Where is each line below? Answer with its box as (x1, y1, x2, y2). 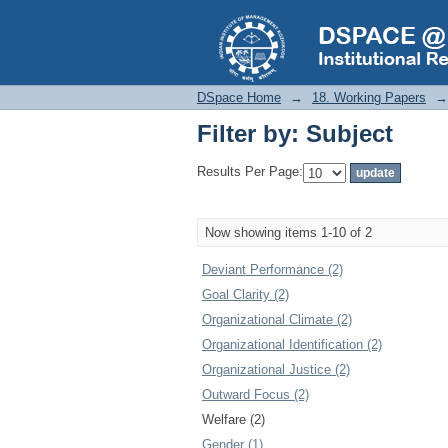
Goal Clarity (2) (202, 287, 289, 302)
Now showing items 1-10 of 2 (205, 225, 372, 240)
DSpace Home (197, 90, 281, 105)
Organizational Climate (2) (202, 312, 352, 327)
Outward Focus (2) (202, 387, 309, 402)
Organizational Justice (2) (202, 362, 350, 377)
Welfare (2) (202, 412, 265, 427)
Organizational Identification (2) (202, 337, 382, 352)
